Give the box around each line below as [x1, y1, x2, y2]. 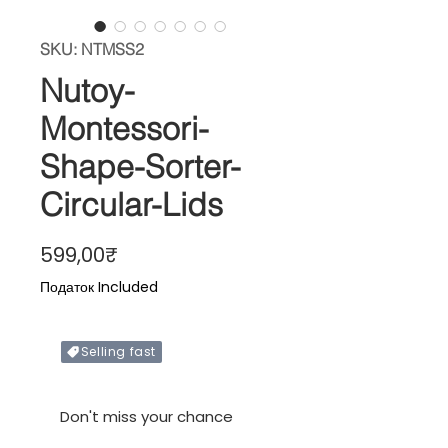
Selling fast [80, 343, 157, 361]
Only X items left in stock [60, 384, 206, 402]
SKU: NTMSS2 [40, 39, 144, 60]
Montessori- [40, 109, 209, 149]
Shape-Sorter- [40, 147, 241, 187]
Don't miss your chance [60, 406, 233, 428]
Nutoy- [40, 71, 135, 111]
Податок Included [40, 277, 158, 298]
